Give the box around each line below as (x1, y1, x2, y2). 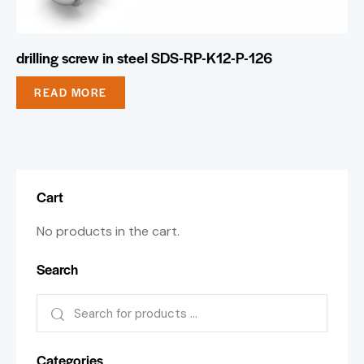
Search (37, 259, 78, 279)
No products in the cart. (37, 223, 180, 240)
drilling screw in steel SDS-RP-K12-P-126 (16, 47, 272, 68)
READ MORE (34, 84, 107, 101)
